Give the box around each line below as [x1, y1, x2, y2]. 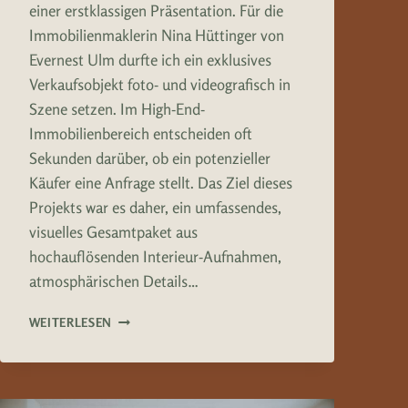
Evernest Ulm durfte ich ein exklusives [28, 50, 271, 70]
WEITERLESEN [28, 315, 112, 331]
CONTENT [110, 367, 171, 382]
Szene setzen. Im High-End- [28, 99, 205, 119]
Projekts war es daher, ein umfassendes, [28, 198, 281, 218]
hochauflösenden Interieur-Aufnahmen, [28, 247, 281, 267]
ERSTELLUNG [110, 386, 191, 402]
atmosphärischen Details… [28, 271, 199, 291]
